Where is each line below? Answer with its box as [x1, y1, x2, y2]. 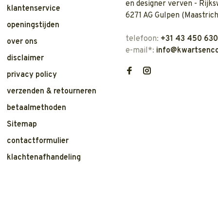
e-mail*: [126, 46, 156, 55]
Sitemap [7, 120, 37, 129]
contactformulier [7, 136, 69, 146]
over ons [7, 37, 37, 47]
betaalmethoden [7, 103, 66, 113]
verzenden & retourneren [7, 87, 96, 96]
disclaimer [7, 54, 44, 63]
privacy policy [7, 70, 57, 80]
